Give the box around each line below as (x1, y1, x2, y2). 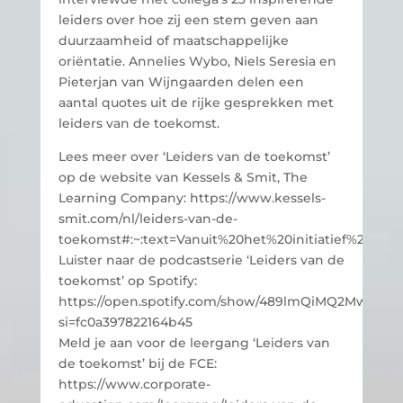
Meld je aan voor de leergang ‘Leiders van (58, 335, 330, 352)
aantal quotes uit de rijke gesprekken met (58, 94, 334, 112)
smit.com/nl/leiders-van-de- (58, 210, 237, 228)
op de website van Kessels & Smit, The (58, 169, 308, 186)
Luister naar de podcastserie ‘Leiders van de (58, 252, 345, 269)
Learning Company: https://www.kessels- (58, 190, 326, 207)
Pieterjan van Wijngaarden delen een (58, 74, 304, 91)
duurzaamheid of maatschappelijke (58, 32, 289, 49)
